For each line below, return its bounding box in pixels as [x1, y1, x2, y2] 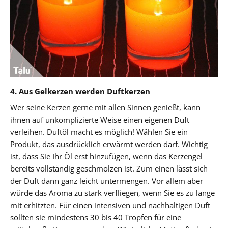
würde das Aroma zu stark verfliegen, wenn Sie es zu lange [10, 187, 215, 198]
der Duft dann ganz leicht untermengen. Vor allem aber [10, 175, 203, 186]
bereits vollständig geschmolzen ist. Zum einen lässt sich [10, 163, 208, 174]
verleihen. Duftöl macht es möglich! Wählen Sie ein [10, 126, 188, 137]
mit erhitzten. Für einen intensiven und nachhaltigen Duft [10, 199, 210, 210]
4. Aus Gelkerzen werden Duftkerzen [10, 85, 150, 96]
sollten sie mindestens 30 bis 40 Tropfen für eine [10, 212, 181, 222]
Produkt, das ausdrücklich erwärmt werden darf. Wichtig [10, 138, 208, 149]
